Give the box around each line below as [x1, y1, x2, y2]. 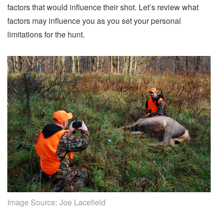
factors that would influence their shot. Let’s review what [7, 1, 199, 13]
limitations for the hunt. [7, 29, 85, 40]
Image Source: [7, 196, 59, 208]
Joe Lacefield [59, 196, 106, 208]
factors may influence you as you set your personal [7, 15, 181, 26]
